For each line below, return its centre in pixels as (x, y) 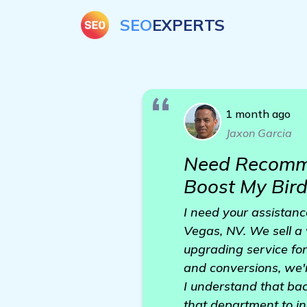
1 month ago (258, 114)
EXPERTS (188, 25)
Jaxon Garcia (259, 133)
